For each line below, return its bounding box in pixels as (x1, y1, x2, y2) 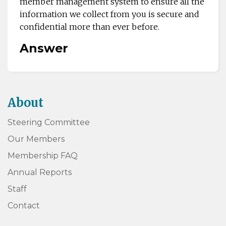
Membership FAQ (8, 150, 78, 160)
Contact (8, 200, 40, 210)
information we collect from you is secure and (20, 9, 199, 19)
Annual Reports (8, 167, 72, 177)
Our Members (8, 134, 65, 144)
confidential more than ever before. (20, 21, 161, 32)
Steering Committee (8, 117, 90, 127)
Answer (20, 40, 68, 55)
